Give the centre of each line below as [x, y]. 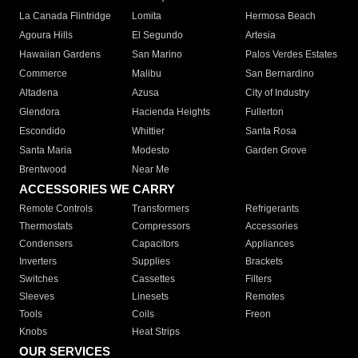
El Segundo [158, 36]
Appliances [269, 244]
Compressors [161, 227]
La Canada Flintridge [65, 16]
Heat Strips [156, 332]
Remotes [265, 297]
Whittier [149, 131]
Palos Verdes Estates [291, 55]
